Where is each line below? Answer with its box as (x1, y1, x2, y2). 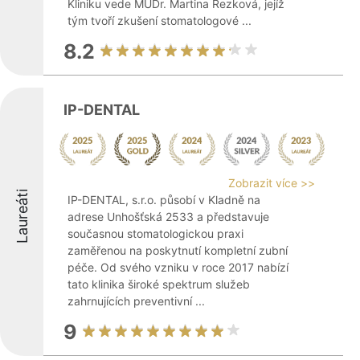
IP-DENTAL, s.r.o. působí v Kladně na (67, 193, 260, 207)
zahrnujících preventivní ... (67, 294, 205, 308)
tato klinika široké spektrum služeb (67, 277, 250, 291)
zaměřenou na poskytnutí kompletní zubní (67, 243, 288, 257)
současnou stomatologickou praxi (67, 227, 243, 240)
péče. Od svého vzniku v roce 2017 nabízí (67, 260, 288, 274)
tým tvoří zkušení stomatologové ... (67, 14, 252, 27)
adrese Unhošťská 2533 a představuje (67, 210, 269, 223)
